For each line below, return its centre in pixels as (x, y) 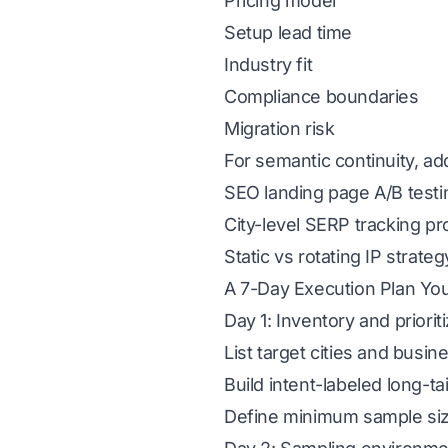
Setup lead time (288, 32)
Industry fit (268, 64)
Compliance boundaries (321, 96)
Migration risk (279, 128)
